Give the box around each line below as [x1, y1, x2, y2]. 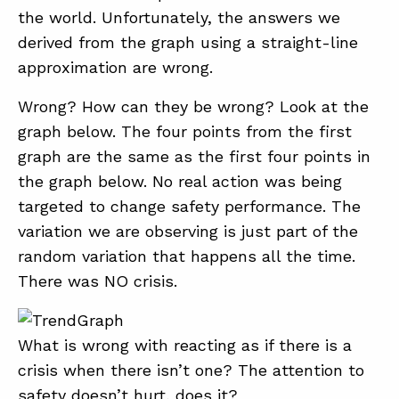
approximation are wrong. [18, 58, 213, 77]
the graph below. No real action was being [18, 172, 342, 191]
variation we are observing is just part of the [18, 222, 358, 240]
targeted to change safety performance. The [18, 197, 361, 216]
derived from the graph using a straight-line [18, 33, 358, 52]
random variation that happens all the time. [18, 247, 355, 265]
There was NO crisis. [18, 272, 177, 290]
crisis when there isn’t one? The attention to [18, 361, 364, 379]
